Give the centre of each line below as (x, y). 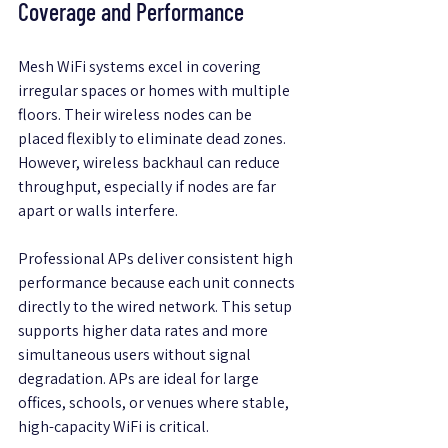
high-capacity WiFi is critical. (113, 427)
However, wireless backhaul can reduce (150, 163)
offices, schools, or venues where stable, (155, 403)
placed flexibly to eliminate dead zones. (153, 139)
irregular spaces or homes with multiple (155, 91)
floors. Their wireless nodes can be (136, 115)
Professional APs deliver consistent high (157, 259)
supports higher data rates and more (144, 331)
